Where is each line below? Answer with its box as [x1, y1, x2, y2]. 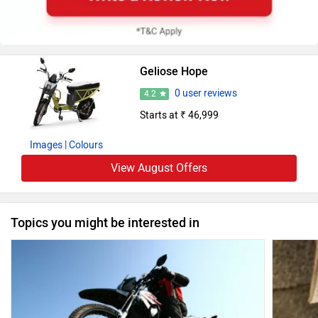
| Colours [64, 138, 103, 151]
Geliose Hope [139, 65, 208, 79]
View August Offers [111, 160, 207, 175]
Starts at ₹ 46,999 [139, 109, 219, 122]
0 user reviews [174, 87, 237, 100]
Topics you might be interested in [11, 214, 199, 231]
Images [29, 138, 62, 151]
